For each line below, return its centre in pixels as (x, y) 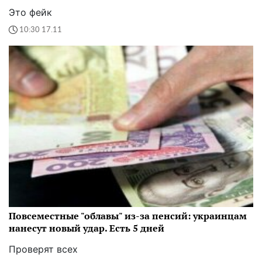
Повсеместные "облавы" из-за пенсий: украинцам (128, 216)
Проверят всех (43, 249)
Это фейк (30, 13)
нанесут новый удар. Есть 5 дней (87, 228)
